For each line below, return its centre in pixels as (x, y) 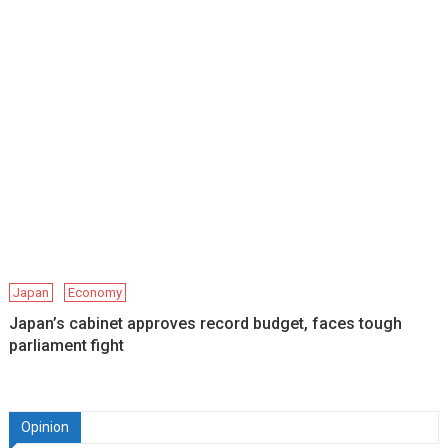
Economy (95, 292)
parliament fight (67, 345)
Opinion (44, 426)
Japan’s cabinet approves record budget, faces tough (206, 323)
